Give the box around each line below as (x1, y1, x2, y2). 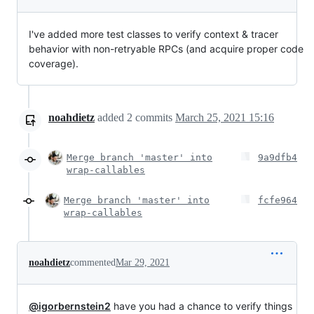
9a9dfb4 (258, 151, 297, 163)
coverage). (29, 57, 78, 69)
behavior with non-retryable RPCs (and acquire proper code (29, 42, 303, 55)
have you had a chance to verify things (111, 299, 292, 312)
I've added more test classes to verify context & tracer (29, 27, 278, 40)
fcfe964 (258, 194, 297, 205)
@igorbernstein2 (29, 299, 111, 312)
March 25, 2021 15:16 (175, 111, 274, 123)
